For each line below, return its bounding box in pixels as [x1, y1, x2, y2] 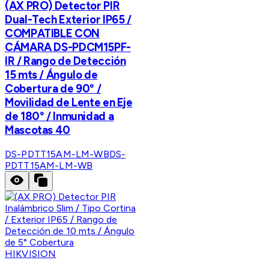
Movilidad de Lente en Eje [5, 95, 133, 109]
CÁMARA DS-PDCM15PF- [5, 40, 131, 54]
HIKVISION [5, 247, 56, 259]
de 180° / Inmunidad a [5, 109, 114, 123]
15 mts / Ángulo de [5, 67, 98, 82]
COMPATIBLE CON [5, 26, 100, 40]
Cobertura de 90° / [5, 81, 101, 95]
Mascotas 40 [5, 122, 70, 137]
